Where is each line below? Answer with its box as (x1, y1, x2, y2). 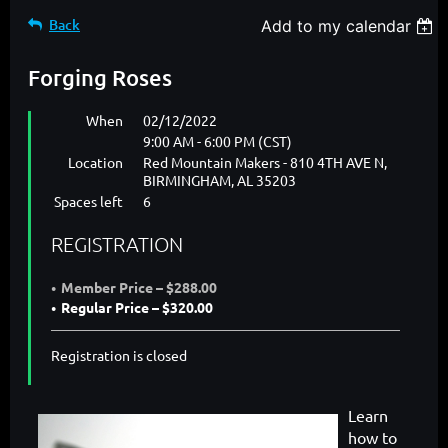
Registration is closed (51, 346, 187, 365)
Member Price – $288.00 (61, 278, 217, 297)
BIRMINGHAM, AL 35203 (143, 171, 296, 190)
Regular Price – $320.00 (61, 298, 213, 317)
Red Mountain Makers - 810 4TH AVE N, (143, 153, 387, 172)
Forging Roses (28, 64, 172, 92)
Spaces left (54, 192, 123, 211)
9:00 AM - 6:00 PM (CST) (143, 132, 292, 151)
